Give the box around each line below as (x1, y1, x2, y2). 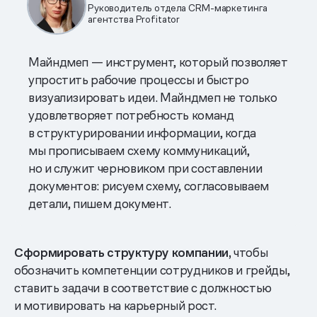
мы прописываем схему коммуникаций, (28, 142, 250, 158)
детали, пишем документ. (28, 195, 171, 212)
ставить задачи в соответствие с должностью (14, 279, 272, 296)
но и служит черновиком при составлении (28, 159, 263, 176)
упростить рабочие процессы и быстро (28, 71, 249, 88)
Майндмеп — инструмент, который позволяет (28, 53, 288, 70)
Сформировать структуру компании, (14, 243, 231, 260)
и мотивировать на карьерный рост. (14, 296, 217, 313)
